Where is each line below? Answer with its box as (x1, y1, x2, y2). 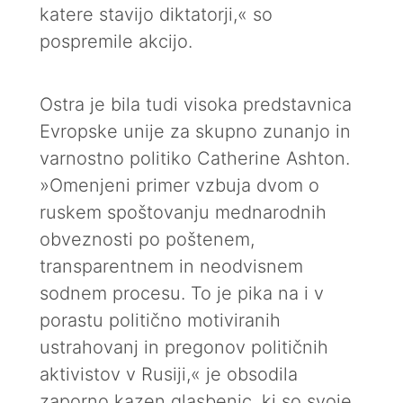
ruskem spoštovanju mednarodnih (40, 201, 327, 223)
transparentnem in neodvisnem (40, 255, 303, 277)
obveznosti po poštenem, (40, 228, 255, 250)
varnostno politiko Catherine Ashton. (40, 148, 350, 169)
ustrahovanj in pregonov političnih (40, 336, 328, 358)
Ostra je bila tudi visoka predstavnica (40, 94, 352, 115)
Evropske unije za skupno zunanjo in (40, 121, 351, 142)
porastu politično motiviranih (40, 309, 281, 331)
